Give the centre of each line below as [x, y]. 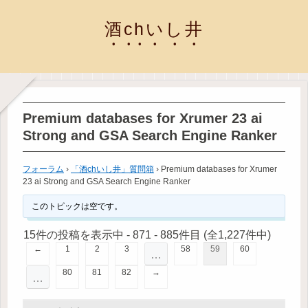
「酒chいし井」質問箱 [112, 169]
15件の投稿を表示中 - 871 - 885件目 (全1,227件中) [147, 234]
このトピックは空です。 [77, 206]
